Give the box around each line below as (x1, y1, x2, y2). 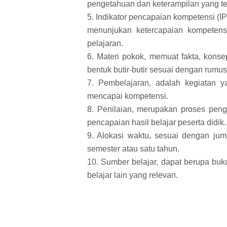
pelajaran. (87, 39, 123, 48)
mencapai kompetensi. (87, 91, 168, 100)
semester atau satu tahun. (87, 144, 179, 153)
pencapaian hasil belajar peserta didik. (87, 118, 226, 127)
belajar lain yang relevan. (87, 170, 178, 179)
